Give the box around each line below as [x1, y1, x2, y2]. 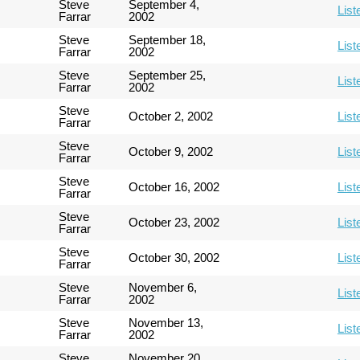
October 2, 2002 [129, 109, 214, 123]
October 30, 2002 [129, 251, 220, 264]
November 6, [129, 280, 198, 294]
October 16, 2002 [129, 180, 220, 194]
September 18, [129, 33, 207, 47]
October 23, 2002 [129, 215, 220, 229]
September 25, [129, 68, 207, 82]
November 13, [129, 316, 204, 329]
